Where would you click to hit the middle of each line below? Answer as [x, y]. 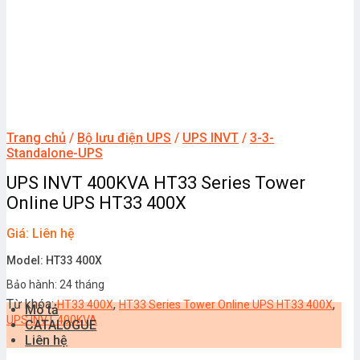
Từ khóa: [32, 304]
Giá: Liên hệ [41, 233]
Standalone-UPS [55, 153]
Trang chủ [36, 138]
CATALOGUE [61, 325]
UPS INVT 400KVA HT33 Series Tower [156, 182]
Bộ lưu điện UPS [124, 138]
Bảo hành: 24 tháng [55, 284]
